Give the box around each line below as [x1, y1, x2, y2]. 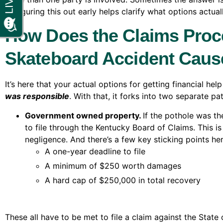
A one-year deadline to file [45, 146, 145, 156]
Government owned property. [25, 110, 143, 120]
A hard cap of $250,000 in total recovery [45, 175, 201, 185]
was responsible [5, 91, 69, 102]
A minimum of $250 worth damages [45, 160, 181, 171]
